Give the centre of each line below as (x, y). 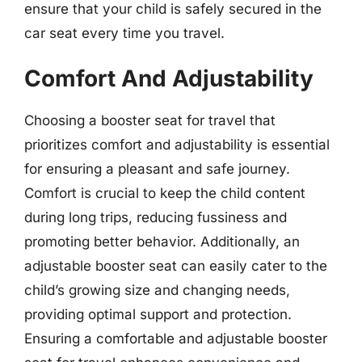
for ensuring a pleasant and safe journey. (157, 169)
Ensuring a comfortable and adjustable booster (176, 339)
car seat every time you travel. (124, 33)
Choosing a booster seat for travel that (150, 120)
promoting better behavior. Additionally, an (162, 242)
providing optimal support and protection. (158, 314)
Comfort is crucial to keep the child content (165, 193)
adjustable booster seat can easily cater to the (176, 266)
